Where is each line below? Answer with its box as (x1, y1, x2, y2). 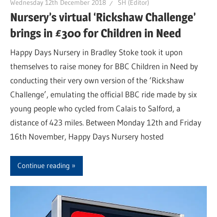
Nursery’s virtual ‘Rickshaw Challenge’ (10, 10, 196, 24)
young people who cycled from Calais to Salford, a (10, 103, 181, 114)
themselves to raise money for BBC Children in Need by (10, 61, 199, 72)
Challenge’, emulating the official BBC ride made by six (10, 89, 197, 100)
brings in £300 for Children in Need (10, 26, 182, 40)
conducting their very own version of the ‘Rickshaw (10, 75, 185, 86)
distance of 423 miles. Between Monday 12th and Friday (10, 117, 202, 128)
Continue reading (17, 161, 70, 170)
